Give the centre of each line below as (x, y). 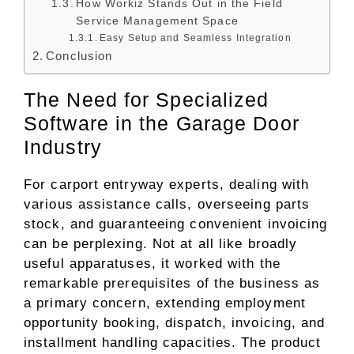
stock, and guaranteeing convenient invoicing (176, 224)
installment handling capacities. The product (173, 343)
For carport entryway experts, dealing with (167, 185)
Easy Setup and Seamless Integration (196, 38)
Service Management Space (157, 21)
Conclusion (79, 56)
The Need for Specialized (147, 100)
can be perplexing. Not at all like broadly (161, 244)
